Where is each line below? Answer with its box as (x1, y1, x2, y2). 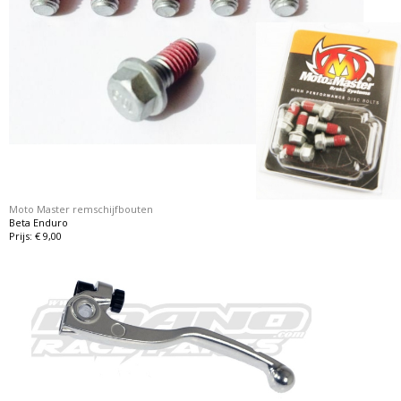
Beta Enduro (9, 215, 69, 229)
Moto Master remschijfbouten (9, 201, 154, 216)
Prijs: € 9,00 (9, 228, 63, 243)
